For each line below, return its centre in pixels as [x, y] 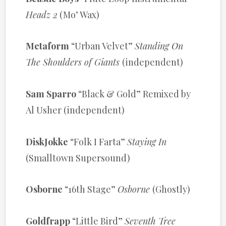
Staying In [147, 142]
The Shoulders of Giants [74, 62]
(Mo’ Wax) [79, 14]
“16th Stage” [90, 189]
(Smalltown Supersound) [78, 158]
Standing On [159, 46]
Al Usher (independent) [75, 110]
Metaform [49, 46]
